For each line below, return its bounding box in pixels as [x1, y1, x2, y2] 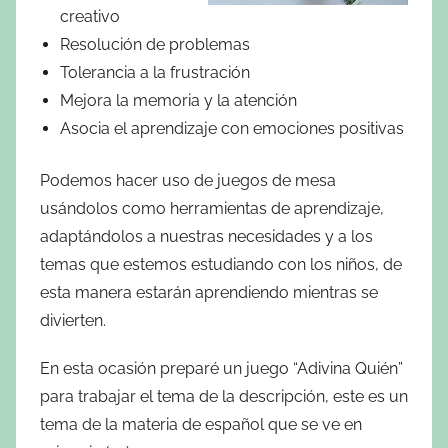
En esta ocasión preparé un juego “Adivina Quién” [40, 358, 403, 378]
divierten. [40, 310, 106, 330]
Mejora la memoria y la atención [60, 90, 297, 110]
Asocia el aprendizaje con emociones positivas [60, 118, 404, 138]
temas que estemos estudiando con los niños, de [40, 254, 402, 274]
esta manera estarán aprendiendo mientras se [40, 282, 378, 302]
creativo [60, 6, 120, 26]
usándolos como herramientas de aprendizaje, [40, 198, 384, 218]
